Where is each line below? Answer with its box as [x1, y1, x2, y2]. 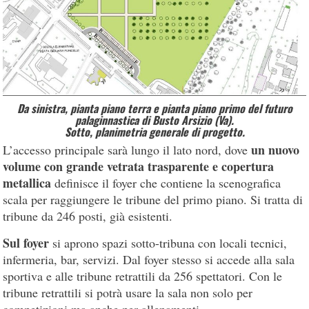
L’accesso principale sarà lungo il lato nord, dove [3, 141, 252, 159]
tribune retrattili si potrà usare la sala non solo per [3, 284, 253, 301]
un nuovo [251, 141, 300, 159]
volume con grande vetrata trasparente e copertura [3, 157, 275, 176]
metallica [3, 174, 52, 192]
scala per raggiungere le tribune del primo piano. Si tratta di [3, 191, 303, 208]
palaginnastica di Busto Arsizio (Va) [75, 112, 231, 129]
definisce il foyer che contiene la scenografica [51, 175, 281, 192]
